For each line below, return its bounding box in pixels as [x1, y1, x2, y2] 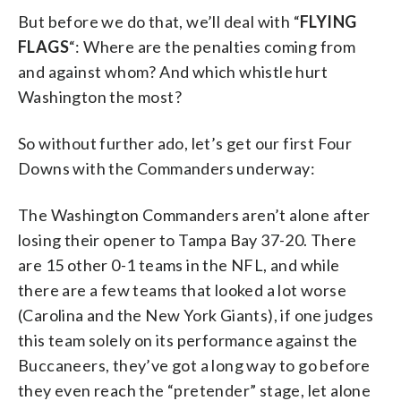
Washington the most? [18, 86, 182, 107]
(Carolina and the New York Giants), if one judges [18, 304, 374, 325]
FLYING [300, 11, 357, 31]
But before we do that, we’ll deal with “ [18, 11, 300, 31]
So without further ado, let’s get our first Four [18, 132, 353, 153]
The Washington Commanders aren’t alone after [18, 204, 371, 225]
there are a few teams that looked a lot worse [18, 279, 346, 300]
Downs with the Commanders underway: [18, 158, 315, 178]
